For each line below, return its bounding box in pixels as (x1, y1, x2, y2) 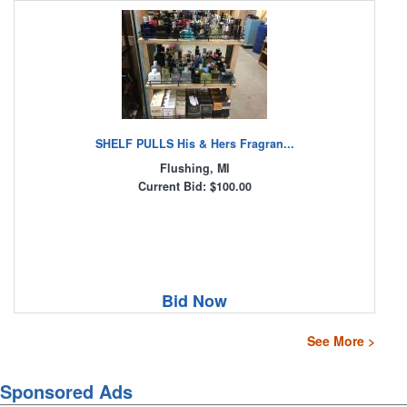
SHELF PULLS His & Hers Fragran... (94, 135, 294, 153)
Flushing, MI (159, 160, 230, 177)
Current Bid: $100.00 (137, 178, 252, 195)
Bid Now (162, 289, 227, 313)
